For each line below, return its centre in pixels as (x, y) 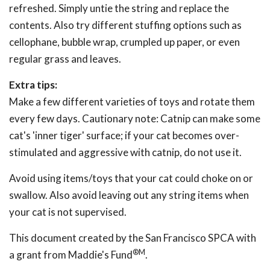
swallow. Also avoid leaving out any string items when (129, 195)
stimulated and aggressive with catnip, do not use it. (125, 152)
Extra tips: (33, 85)
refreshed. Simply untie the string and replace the (119, 8)
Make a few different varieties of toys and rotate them (132, 102)
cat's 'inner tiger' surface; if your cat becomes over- (124, 135)
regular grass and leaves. (65, 59)
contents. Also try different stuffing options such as (125, 25)
